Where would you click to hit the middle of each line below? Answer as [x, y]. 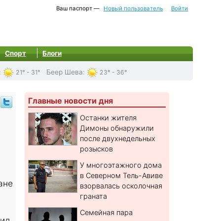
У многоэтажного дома [121, 165]
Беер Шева [65, 72]
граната [94, 196]
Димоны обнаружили [117, 128]
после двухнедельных [118, 139]
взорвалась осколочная [121, 186]
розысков [97, 149]
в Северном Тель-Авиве [122, 176]
